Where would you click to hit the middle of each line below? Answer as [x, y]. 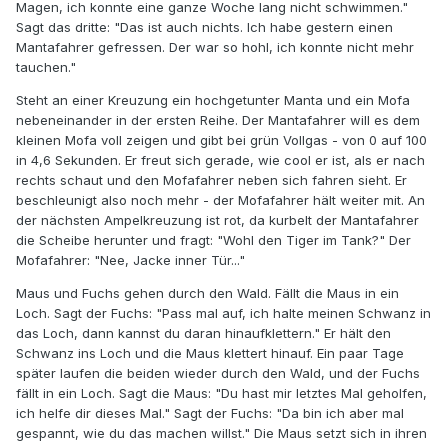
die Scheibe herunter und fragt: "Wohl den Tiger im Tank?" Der [213, 240]
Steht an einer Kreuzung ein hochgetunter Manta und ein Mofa [213, 100]
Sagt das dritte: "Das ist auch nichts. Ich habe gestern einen [204, 27]
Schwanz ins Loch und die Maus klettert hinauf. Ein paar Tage [210, 353]
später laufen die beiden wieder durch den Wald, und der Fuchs [218, 373]
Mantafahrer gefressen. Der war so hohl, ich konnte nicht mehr [215, 47]
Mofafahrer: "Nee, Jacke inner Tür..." [130, 260]
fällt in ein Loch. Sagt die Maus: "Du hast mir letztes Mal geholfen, [221, 393]
